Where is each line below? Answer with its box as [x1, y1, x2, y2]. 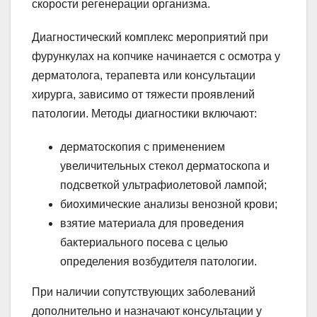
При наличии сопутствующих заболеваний [32, 285, 255, 298]
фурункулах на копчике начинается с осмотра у [32, 50, 280, 62]
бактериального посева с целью [60, 236, 228, 248]
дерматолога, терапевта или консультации [32, 69, 255, 81]
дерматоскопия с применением [60, 140, 225, 153]
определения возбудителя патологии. [60, 255, 257, 267]
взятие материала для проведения [60, 217, 244, 229]
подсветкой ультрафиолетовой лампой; [60, 178, 267, 191]
